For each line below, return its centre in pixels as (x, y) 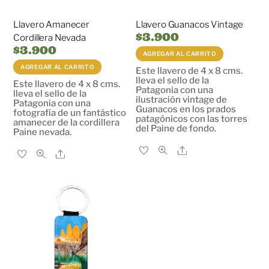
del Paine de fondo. (176, 128)
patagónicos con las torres (191, 119)
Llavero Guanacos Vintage (189, 25)
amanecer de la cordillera (67, 122)
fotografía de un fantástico (70, 113)
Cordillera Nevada (50, 38)
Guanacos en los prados (186, 109)
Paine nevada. (43, 132)
